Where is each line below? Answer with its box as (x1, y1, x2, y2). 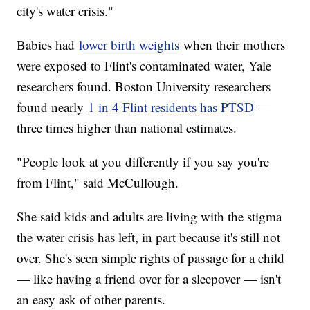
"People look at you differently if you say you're (17, 152, 270, 170)
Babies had (17, 35, 80, 53)
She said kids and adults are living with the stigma (17, 207, 282, 225)
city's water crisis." (17, 1, 118, 19)
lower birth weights (79, 35, 180, 53)
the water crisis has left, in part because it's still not (17, 228, 281, 246)
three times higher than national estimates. (17, 118, 241, 136)
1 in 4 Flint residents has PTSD (88, 98, 255, 116)
